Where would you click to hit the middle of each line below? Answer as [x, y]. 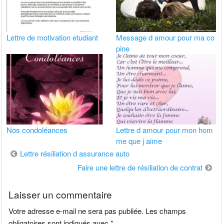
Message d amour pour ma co [165, 37]
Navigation [29, 153]
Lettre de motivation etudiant [52, 37]
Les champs [166, 210]
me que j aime [139, 141]
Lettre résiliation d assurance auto [75, 153]
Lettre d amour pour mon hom [165, 130]
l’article [22, 181]
